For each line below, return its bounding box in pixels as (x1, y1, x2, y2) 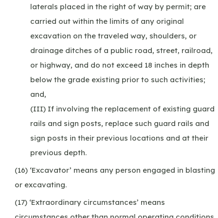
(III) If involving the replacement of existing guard (30, 104, 215, 113)
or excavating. (15, 180, 67, 189)
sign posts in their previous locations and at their (30, 133, 208, 143)
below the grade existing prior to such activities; (30, 74, 205, 84)
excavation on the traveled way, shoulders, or (30, 31, 197, 40)
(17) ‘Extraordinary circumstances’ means (15, 197, 165, 207)
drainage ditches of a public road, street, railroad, (30, 45, 213, 55)
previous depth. (30, 147, 87, 157)
